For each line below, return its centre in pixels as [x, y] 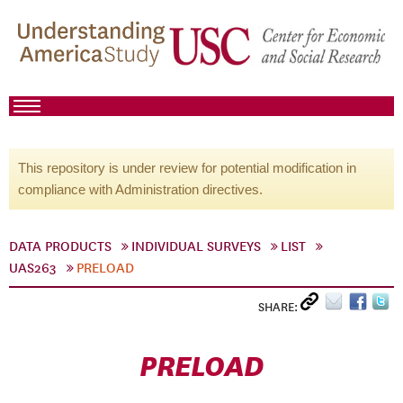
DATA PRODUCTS [60, 246]
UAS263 [33, 268]
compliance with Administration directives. [140, 189]
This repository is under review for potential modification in [187, 168]
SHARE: [279, 307]
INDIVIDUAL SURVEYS [196, 246]
